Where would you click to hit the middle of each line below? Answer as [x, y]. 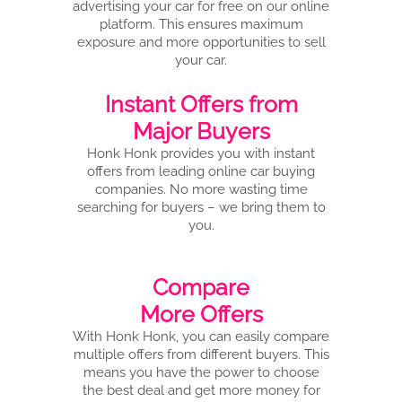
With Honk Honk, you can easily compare [201, 336]
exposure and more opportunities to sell [201, 42]
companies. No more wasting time [201, 189]
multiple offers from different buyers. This [201, 354]
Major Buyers [201, 131]
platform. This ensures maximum [201, 24]
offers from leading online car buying [201, 171]
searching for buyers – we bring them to [201, 207]
